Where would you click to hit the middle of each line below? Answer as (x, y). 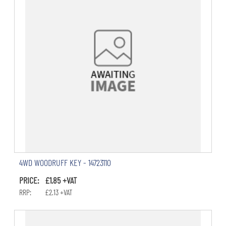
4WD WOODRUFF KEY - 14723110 (65, 163)
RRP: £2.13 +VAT (46, 192)
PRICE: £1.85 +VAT (48, 180)
